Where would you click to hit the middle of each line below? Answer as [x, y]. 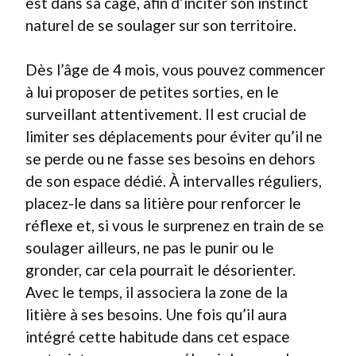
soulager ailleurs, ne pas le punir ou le [150, 248]
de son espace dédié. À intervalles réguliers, [174, 181]
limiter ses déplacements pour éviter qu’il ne [174, 136]
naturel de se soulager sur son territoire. [161, 25]
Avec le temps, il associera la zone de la [157, 292]
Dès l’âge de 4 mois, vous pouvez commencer [175, 70]
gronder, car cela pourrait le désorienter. [161, 270]
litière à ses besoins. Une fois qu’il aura [156, 314]
